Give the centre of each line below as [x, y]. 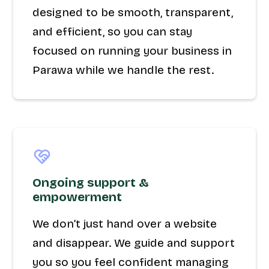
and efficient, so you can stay [113, 32]
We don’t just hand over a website [125, 224]
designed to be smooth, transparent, [133, 12]
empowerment [77, 197]
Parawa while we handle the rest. [123, 70]
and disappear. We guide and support [134, 243]
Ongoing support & [91, 183]
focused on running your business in [132, 51]
